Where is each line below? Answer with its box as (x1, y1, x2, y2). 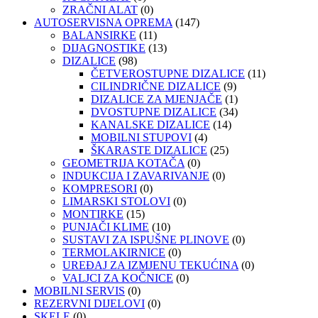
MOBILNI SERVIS (34, 285, 125, 297)
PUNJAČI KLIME (62, 221, 149, 234)
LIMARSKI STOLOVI (62, 195, 170, 208)
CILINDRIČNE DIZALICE (91, 80, 221, 93)
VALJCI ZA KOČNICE (62, 272, 173, 285)
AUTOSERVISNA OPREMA (34, 16, 172, 29)
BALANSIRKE (62, 29, 136, 42)
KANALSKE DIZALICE (91, 119, 210, 131)
